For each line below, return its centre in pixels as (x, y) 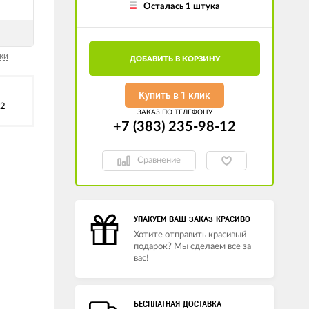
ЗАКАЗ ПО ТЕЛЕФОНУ (175, 112)
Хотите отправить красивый (190, 235)
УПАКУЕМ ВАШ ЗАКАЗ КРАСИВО (192, 219)
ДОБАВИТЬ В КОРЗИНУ (175, 59)
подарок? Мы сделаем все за (192, 246)
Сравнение (159, 161)
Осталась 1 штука (181, 7)
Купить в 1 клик (175, 95)
